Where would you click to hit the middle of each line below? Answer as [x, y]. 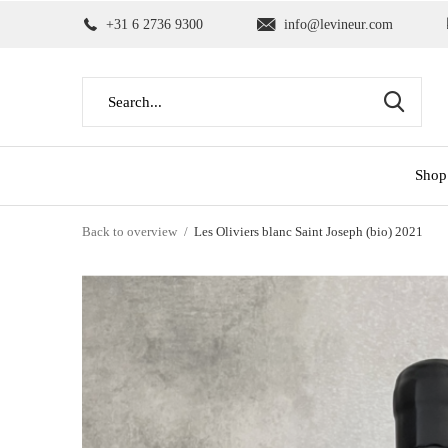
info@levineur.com [338, 24]
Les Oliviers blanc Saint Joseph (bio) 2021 [308, 231]
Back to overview [129, 231]
